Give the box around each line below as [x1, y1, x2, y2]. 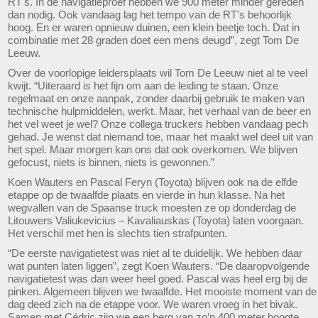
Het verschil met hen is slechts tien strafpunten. [8, 227, 227, 239]
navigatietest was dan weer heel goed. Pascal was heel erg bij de [8, 273, 307, 285]
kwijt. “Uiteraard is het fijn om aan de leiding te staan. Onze [8, 79, 278, 92]
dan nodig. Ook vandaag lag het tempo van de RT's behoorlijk [8, 9, 292, 21]
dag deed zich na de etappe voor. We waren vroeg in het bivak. [8, 298, 297, 310]
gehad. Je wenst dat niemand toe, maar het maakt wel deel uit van [8, 131, 313, 143]
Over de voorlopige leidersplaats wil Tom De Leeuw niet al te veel [8, 67, 307, 79]
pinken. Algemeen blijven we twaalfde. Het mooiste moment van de [8, 285, 317, 297]
